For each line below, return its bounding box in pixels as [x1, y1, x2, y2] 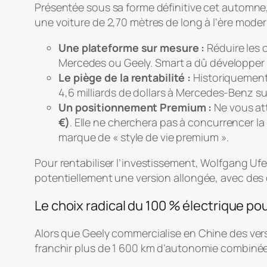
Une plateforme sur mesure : [58, 41, 205, 55]
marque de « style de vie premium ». [58, 130, 229, 145]
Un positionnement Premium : [58, 100, 212, 115]
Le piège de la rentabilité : [58, 70, 191, 85]
